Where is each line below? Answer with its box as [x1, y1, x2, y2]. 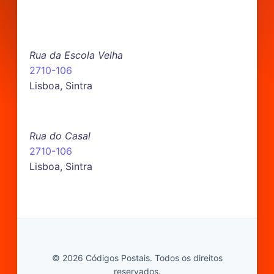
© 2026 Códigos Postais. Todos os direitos [51, 253, 223, 264]
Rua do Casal [29, 130, 91, 143]
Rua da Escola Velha [29, 49, 123, 62]
